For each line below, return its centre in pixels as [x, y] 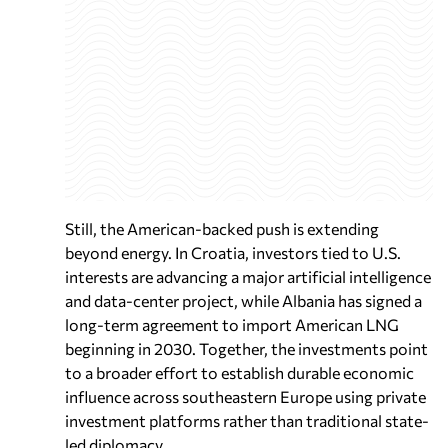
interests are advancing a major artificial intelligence [248, 276]
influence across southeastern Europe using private [245, 396]
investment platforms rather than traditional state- [247, 420]
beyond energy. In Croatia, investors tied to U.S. [233, 252]
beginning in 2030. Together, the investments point [246, 348]
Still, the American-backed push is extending [222, 228]
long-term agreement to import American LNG [232, 324]
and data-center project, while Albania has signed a [243, 300]
